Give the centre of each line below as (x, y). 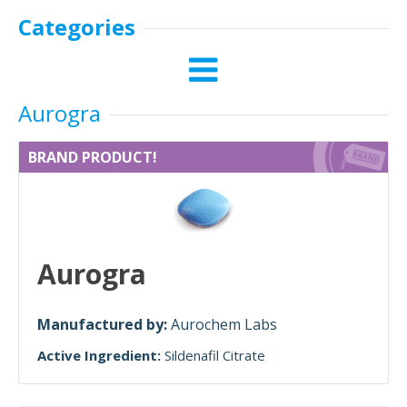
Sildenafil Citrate (215, 355)
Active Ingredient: (99, 355)
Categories (77, 27)
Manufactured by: (104, 324)
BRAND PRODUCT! (93, 157)
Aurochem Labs (224, 324)
